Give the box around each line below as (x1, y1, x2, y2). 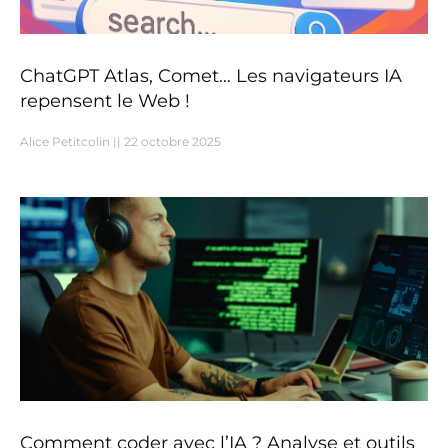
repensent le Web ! (20, 90, 190, 113)
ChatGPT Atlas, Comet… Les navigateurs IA (20, 65, 402, 88)
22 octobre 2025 (121, 134, 221, 150)
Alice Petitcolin (20, 134, 113, 150)
